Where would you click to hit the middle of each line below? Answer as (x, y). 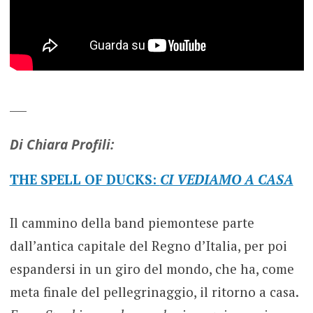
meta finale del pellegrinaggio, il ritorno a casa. (154, 291)
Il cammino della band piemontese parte (132, 222)
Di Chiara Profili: (61, 145)
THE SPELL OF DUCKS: (85, 180)
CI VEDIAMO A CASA (226, 180)
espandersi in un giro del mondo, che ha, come (152, 268)
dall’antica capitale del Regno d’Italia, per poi (148, 245)
